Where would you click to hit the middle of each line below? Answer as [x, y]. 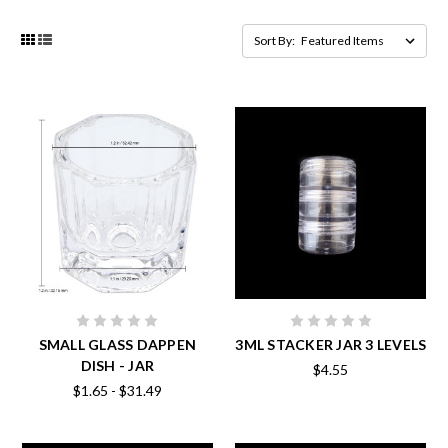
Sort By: [274, 40]
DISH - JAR [117, 366]
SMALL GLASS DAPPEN [117, 345]
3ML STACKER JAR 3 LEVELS [331, 345]
